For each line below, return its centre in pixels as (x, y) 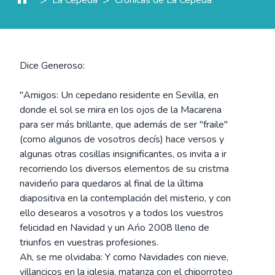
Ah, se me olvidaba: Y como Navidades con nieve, (124, 257)
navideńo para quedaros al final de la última (111, 184)
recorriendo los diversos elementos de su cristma (124, 169)
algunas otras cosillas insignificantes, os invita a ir (123, 154)
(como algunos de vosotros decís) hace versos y (122, 139)
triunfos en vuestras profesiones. (89, 242)
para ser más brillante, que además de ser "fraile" (124, 125)
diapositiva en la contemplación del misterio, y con (125, 198)
